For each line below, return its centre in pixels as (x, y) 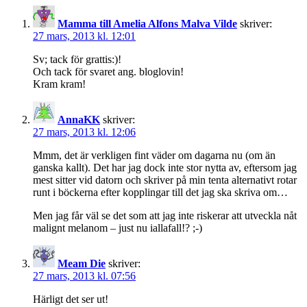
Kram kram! (59, 84)
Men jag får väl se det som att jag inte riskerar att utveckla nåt (165, 216)
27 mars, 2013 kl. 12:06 (84, 132)
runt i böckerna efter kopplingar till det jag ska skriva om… (160, 193)
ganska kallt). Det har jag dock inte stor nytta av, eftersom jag (165, 168)
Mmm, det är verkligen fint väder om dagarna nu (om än (154, 156)
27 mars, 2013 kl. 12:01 (84, 36)
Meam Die (82, 264)
